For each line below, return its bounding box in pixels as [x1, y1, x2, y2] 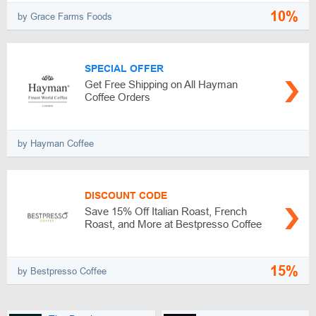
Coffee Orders [85, 91, 150, 104]
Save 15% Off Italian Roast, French [85, 205, 247, 218]
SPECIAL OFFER [85, 63, 164, 75]
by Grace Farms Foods [18, 11, 112, 22]
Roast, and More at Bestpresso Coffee [85, 218, 262, 231]
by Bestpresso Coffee [18, 265, 107, 276]
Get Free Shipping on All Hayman [85, 78, 238, 91]
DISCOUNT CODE [85, 190, 167, 202]
